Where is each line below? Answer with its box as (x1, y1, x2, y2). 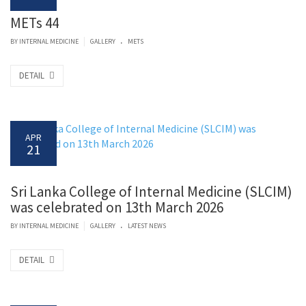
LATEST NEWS (128, 221, 166, 231)
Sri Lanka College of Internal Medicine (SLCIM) (10, 182, 292, 201)
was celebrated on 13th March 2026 (10, 198, 223, 217)
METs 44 (10, 14, 59, 33)
